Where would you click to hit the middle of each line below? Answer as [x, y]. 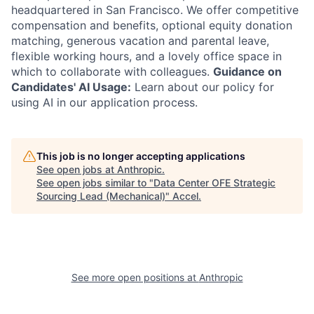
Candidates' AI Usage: [71, 87]
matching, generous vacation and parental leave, [140, 41]
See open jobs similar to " [95, 183]
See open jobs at [77, 169]
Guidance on [247, 71]
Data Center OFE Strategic [214, 183]
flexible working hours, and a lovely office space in [146, 56]
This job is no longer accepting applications [141, 156]
